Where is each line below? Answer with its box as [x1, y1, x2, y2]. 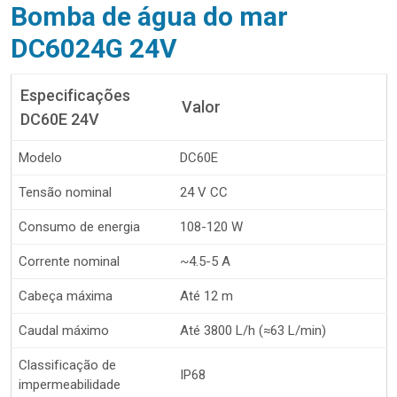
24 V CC [180, 184, 228, 201]
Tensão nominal [19, 184, 112, 201]
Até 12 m [180, 288, 233, 305]
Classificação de [19, 357, 116, 374]
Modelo [19, 150, 62, 167]
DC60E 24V [20, 110, 99, 129]
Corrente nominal [19, 253, 120, 270]
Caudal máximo [19, 323, 109, 339]
